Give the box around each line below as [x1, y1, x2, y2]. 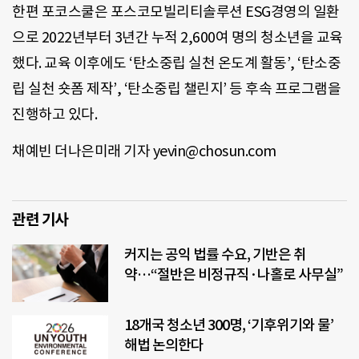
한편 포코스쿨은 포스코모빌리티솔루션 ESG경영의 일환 [12, 2, 340, 21]
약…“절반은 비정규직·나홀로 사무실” [124, 264, 343, 284]
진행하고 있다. [12, 104, 97, 123]
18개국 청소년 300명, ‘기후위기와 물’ [124, 315, 333, 334]
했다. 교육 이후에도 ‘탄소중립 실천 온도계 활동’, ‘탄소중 [12, 53, 341, 72]
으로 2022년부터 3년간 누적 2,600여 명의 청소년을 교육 [12, 27, 343, 46]
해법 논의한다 [124, 335, 204, 354]
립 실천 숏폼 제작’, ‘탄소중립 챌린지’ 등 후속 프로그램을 [12, 79, 341, 98]
